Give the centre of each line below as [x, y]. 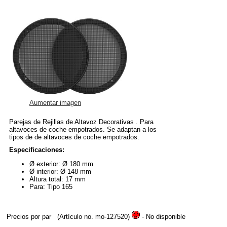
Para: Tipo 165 [51, 187]
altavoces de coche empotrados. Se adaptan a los [83, 130]
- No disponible [163, 217]
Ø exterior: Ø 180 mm [61, 164]
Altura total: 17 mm [58, 179]
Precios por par [30, 217]
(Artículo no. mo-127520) [93, 217]
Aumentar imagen [55, 103]
